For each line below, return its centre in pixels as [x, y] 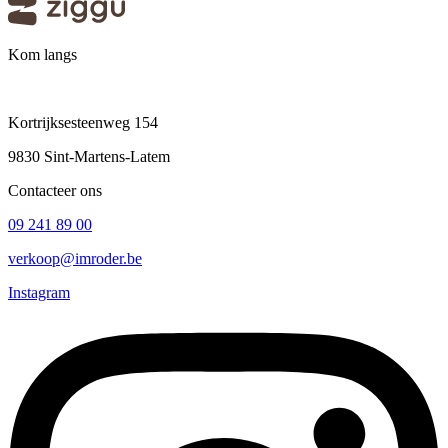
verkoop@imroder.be [75, 259]
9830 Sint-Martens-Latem [89, 157]
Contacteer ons [55, 191]
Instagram [39, 293]
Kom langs [42, 55]
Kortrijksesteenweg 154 [83, 123]
